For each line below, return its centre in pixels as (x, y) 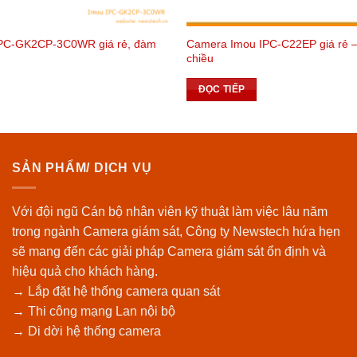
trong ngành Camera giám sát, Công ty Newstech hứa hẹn (176, 231)
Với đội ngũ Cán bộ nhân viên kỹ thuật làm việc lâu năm (170, 211)
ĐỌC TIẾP (222, 90)
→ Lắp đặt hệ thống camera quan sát (116, 291)
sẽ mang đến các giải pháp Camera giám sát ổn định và (169, 251)
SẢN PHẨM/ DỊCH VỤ (82, 168)
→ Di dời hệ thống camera (86, 331)
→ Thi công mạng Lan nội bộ (94, 311)
